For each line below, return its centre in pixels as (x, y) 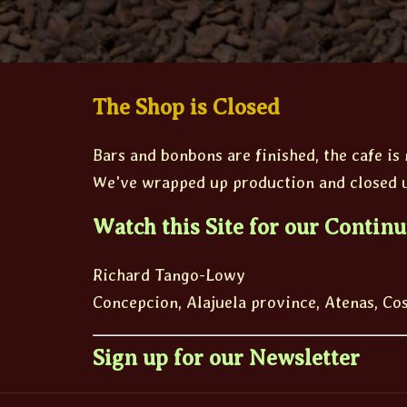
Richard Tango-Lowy (169, 275)
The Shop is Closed (186, 108)
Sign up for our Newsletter (226, 358)
